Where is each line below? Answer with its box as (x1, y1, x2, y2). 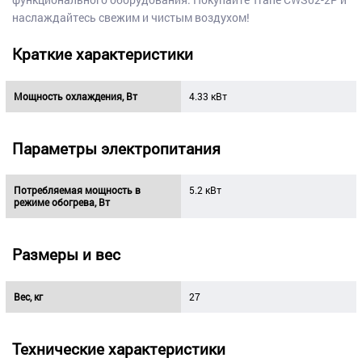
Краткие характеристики (11, 43, 193, 64)
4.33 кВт (188, 89, 227, 103)
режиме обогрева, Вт (13, 196, 110, 209)
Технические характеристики (11, 338, 225, 359)
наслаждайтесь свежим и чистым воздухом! (11, 10, 250, 26)
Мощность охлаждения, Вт (13, 89, 137, 103)
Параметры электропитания (11, 137, 221, 158)
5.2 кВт (188, 183, 221, 197)
